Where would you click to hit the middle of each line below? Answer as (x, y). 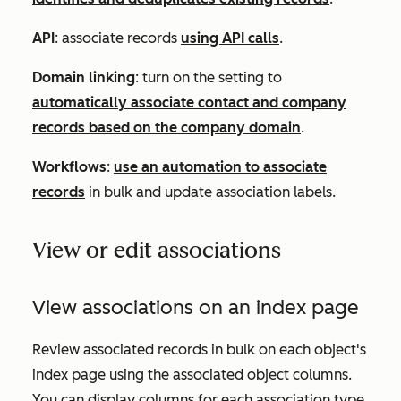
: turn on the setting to (209, 77)
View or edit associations (157, 250)
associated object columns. (262, 374)
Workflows (69, 166)
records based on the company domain (166, 127)
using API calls (230, 38)
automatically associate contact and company (189, 102)
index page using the (101, 374)
